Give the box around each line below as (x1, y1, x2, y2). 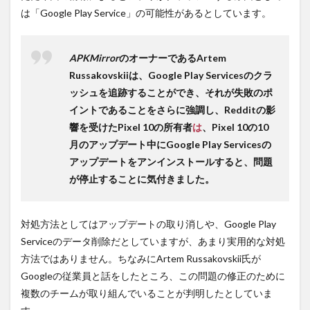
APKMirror (69, 52, 119, 64)
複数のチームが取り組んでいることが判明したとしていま (21, 287, 273, 300)
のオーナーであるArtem (119, 52, 226, 64)
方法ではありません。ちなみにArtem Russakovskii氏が (21, 253, 261, 265)
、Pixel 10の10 (202, 121, 268, 134)
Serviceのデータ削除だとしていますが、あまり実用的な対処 (21, 235, 285, 248)
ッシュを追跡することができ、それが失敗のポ (69, 86, 273, 99)
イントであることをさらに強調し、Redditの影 (69, 104, 275, 116)
